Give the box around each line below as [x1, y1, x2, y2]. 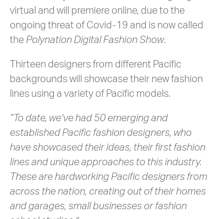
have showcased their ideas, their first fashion [10, 143, 205, 153]
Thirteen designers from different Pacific [10, 60, 181, 69]
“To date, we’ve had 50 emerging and [10, 113, 168, 123]
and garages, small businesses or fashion [10, 201, 187, 211]
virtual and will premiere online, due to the [10, 6, 185, 16]
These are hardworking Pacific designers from [10, 172, 207, 182]
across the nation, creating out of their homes [10, 187, 206, 197]
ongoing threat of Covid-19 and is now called [10, 21, 203, 30]
